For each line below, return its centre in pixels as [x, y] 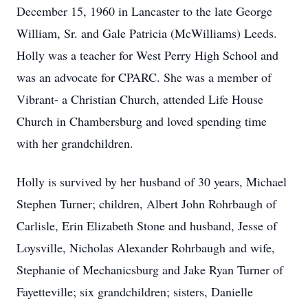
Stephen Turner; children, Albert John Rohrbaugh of [146, 203]
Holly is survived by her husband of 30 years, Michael [152, 181]
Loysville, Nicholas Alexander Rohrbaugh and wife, [146, 247]
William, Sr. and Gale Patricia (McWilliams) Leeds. [147, 33]
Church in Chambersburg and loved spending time [142, 121]
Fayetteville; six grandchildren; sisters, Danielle [135, 291]
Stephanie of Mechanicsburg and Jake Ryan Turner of [150, 269]
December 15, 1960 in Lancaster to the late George [144, 11]
